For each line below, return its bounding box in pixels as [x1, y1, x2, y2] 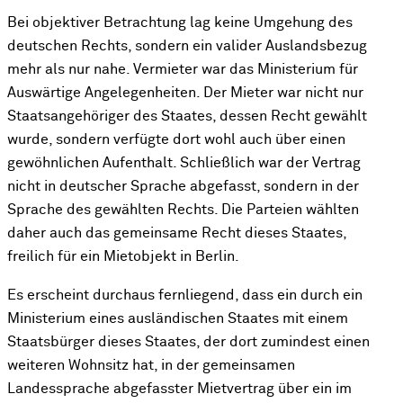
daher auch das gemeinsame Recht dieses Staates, [7, 226, 346, 242]
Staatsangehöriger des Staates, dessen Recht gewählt [7, 109, 367, 125]
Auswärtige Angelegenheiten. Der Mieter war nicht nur [7, 85, 363, 102]
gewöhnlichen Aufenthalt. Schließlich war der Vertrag [7, 156, 361, 172]
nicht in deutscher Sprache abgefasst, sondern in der [7, 179, 359, 195]
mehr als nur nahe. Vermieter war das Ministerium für [7, 62, 358, 78]
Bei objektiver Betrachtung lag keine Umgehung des [7, 15, 353, 31]
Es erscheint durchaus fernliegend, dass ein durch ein [7, 287, 363, 303]
